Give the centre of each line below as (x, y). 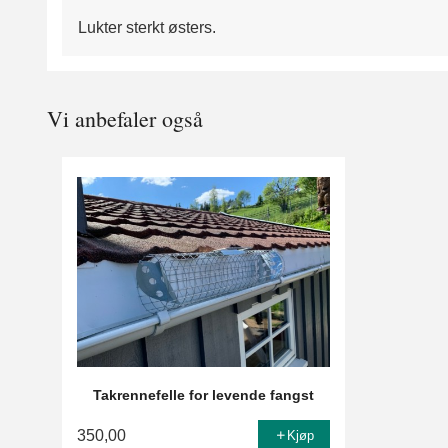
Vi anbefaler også (125, 119)
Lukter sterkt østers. (147, 27)
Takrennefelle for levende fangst (203, 395)
